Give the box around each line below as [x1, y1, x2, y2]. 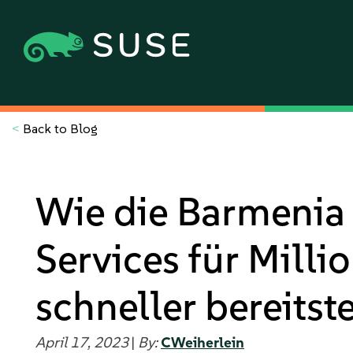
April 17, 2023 [35, 333, 132, 351]
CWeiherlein [161, 333, 244, 351]
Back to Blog [20, 121, 98, 136]
